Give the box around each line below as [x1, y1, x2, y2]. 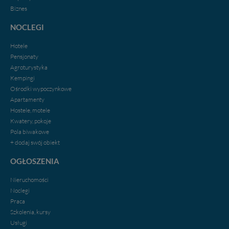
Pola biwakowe [10, 127, 49, 135]
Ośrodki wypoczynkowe [10, 84, 72, 93]
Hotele [10, 41, 28, 50]
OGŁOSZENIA [10, 156, 59, 166]
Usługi [10, 218, 27, 226]
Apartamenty [10, 95, 44, 103]
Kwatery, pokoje [10, 117, 51, 125]
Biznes [10, 4, 27, 12]
